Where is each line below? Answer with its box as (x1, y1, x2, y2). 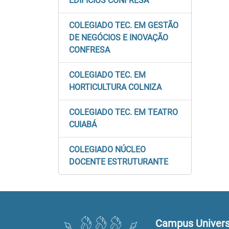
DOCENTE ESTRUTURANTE (69, 157, 168, 167)
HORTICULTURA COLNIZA (69, 82, 162, 92)
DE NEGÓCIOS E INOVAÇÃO (69, 33, 168, 42)
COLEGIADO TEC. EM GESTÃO (69, 20, 178, 30)
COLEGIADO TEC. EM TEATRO (69, 107, 178, 117)
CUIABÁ (69, 120, 97, 129)
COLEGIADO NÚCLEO (69, 145, 146, 154)
